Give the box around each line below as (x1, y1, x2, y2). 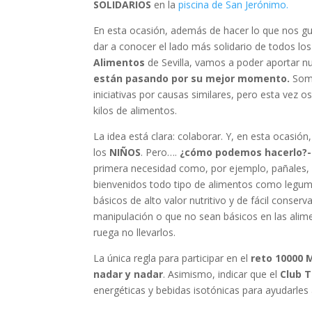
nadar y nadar (93, 267, 164, 281)
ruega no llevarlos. (93, 226, 176, 240)
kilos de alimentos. (93, 104, 178, 118)
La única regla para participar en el (93, 251, 251, 265)
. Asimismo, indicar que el (163, 267, 278, 281)
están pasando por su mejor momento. (93, 72, 290, 86)
